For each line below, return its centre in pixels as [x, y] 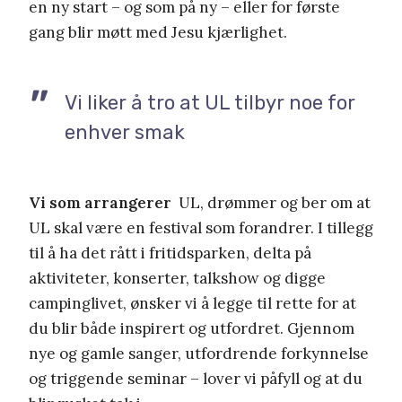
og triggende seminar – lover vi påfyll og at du [196, 378]
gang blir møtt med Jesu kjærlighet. [158, 32]
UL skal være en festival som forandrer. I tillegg [201, 227]
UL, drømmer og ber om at [271, 202]
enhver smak [125, 132]
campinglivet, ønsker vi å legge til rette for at [192, 303]
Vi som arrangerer [100, 202]
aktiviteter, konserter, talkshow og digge [177, 278]
